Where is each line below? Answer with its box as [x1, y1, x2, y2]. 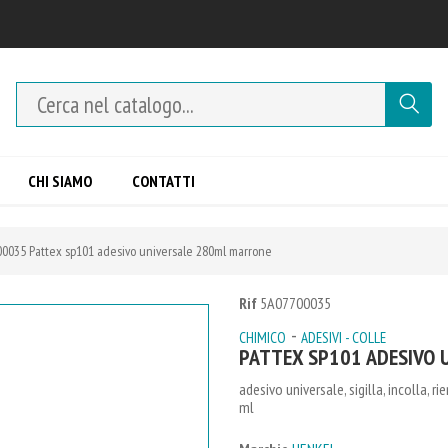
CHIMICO [239, 328, 286, 347]
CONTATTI [132, 171, 195, 191]
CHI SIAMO [28, 171, 92, 191]
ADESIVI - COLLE [301, 328, 386, 347]
